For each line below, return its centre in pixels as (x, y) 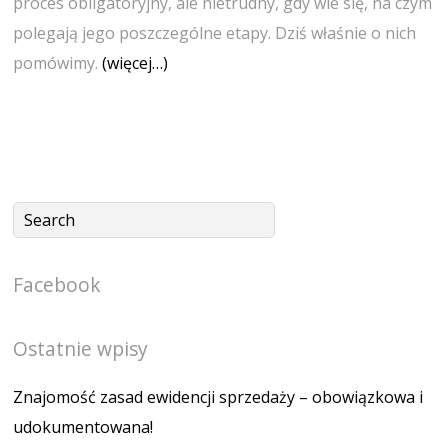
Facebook (57, 284)
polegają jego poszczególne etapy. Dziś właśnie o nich (215, 33)
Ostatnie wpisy (81, 348)
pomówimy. (58, 63)
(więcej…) (135, 63)
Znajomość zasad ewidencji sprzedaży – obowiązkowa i (218, 396)
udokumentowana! (83, 426)
